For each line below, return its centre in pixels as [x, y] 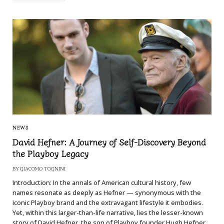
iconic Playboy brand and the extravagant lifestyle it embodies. [108, 202]
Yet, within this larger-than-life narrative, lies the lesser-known [108, 212]
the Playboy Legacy [50, 153]
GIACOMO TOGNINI [43, 168]
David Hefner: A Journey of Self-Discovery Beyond [109, 141]
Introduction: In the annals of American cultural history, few [102, 182]
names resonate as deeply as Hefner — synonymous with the [107, 192]
